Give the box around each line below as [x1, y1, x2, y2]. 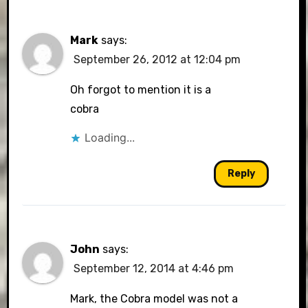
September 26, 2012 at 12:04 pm [74, 53, 241, 66]
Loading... [85, 131, 135, 144]
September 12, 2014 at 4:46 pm [74, 262, 234, 275]
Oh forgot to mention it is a [70, 83, 212, 96]
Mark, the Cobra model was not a [70, 292, 239, 305]
